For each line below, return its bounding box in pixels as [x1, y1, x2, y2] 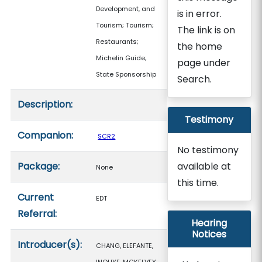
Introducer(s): [18, 238, 82, 251]
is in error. [177, 7, 222, 20]
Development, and [96, 4, 156, 13]
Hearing [191, 216, 227, 230]
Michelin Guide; [96, 53, 147, 63]
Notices [192, 227, 227, 241]
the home [177, 40, 222, 53]
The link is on [177, 23, 235, 37]
